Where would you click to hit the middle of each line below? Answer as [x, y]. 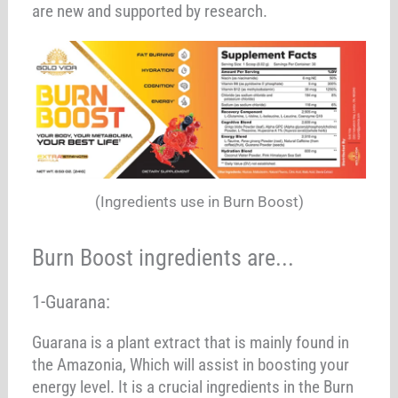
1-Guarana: [72, 302]
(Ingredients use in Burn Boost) [199, 202]
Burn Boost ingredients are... [163, 257]
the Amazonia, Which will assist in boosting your [191, 364]
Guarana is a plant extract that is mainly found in [191, 342]
